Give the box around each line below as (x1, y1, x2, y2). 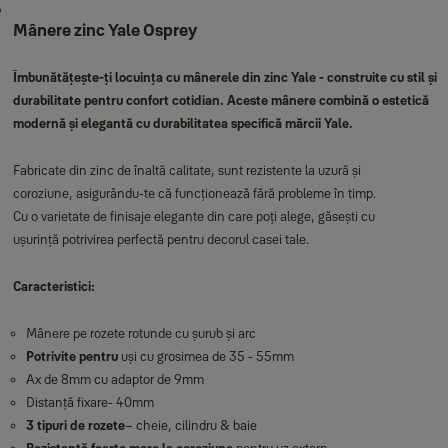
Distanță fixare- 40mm (25, 394, 154, 410)
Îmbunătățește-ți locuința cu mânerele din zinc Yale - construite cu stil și (12, 69, 437, 85)
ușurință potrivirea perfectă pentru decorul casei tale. (12, 231, 309, 247)
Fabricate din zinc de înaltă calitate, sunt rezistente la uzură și (12, 162, 361, 178)
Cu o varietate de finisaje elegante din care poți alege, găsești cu (12, 208, 375, 224)
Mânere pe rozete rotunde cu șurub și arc (25, 325, 256, 341)
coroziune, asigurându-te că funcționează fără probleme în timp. (12, 185, 376, 201)
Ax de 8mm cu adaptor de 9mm (25, 371, 204, 387)
